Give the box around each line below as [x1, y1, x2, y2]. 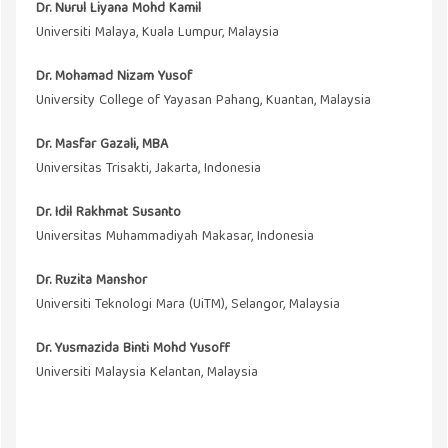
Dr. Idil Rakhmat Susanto [36, 201, 181, 226]
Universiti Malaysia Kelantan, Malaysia [36, 361, 258, 386]
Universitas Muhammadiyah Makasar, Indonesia [36, 225, 314, 250]
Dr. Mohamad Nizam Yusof [36, 65, 192, 90]
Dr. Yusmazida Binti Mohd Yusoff [36, 337, 230, 362]
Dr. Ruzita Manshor [36, 269, 147, 294]
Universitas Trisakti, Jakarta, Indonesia [36, 157, 261, 182]
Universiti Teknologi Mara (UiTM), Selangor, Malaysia [36, 293, 340, 318]
